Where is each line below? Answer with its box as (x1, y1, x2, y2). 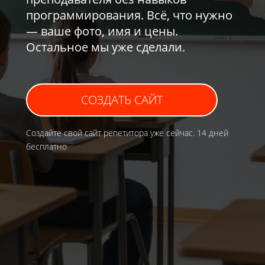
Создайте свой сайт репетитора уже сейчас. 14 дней (26, 127, 228, 138)
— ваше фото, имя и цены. (26, 23, 178, 39)
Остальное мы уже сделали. (26, 39, 185, 55)
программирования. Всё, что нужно (26, 7, 232, 23)
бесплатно (26, 141, 67, 152)
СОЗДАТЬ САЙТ (81, 92, 163, 108)
